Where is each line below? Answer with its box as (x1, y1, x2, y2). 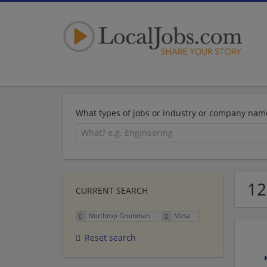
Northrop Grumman (88, 211, 150, 221)
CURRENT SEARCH (76, 184, 148, 196)
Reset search (85, 232, 136, 244)
